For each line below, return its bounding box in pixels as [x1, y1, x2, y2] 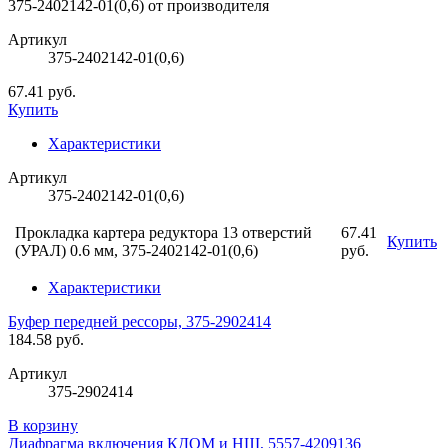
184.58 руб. [8, 331, 84, 349]
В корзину [8, 417, 78, 435]
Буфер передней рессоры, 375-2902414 [8, 313, 271, 331]
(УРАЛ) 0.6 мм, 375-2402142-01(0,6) [15, 242, 258, 260]
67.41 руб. [8, 83, 76, 101]
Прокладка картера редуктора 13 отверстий [15, 224, 312, 242]
